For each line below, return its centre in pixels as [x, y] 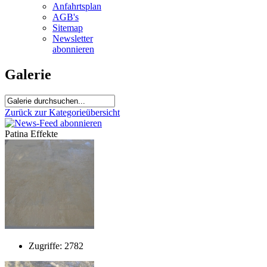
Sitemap [68, 28]
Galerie [28, 74]
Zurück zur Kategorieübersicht [62, 112]
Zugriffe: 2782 [56, 246]
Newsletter [73, 38]
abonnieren [73, 49]
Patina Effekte [31, 133]
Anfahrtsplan [77, 6]
